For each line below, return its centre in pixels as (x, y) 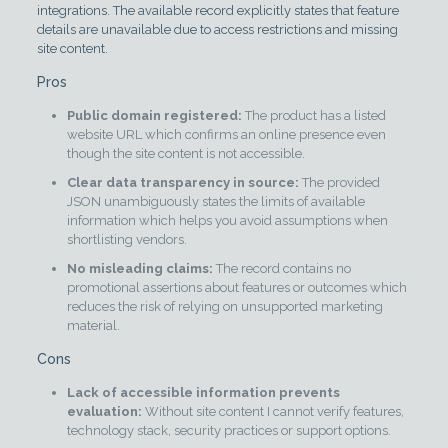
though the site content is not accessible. (185, 153)
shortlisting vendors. (126, 239)
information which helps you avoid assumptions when (227, 220)
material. (93, 325)
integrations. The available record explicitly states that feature (217, 10)
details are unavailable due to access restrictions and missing (217, 29)
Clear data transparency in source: (182, 182)
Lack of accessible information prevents (203, 392)
